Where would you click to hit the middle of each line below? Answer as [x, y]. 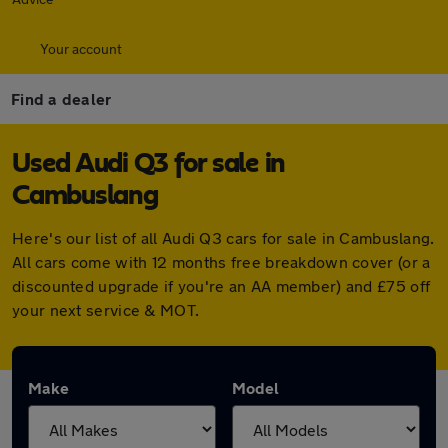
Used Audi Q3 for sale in [148, 164]
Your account [81, 48]
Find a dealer [61, 98]
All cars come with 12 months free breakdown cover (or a [221, 261]
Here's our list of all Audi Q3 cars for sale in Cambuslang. [223, 237]
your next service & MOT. [106, 309]
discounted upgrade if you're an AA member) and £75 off [221, 285]
